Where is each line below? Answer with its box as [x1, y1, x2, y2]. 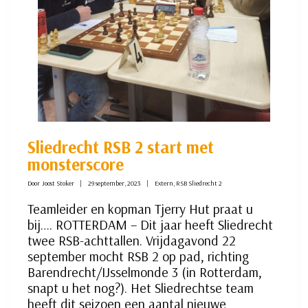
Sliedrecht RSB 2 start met [27, 136, 214, 158]
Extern [155, 179, 174, 188]
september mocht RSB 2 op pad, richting [27, 247, 249, 265]
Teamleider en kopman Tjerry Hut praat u [27, 200, 253, 218]
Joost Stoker [42, 179, 75, 188]
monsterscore [27, 153, 124, 175]
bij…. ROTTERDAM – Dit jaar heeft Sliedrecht [27, 216, 273, 234]
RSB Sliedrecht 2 [176, 179, 223, 188]
